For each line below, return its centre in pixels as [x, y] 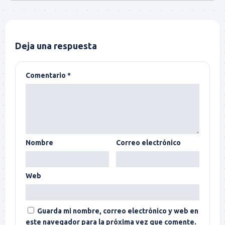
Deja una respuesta [56, 45]
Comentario [46, 75]
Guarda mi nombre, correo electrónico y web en [118, 211]
